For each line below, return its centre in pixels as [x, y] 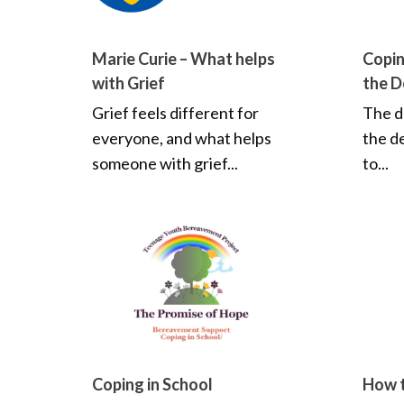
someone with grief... [165, 163]
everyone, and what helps [182, 138]
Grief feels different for [175, 112]
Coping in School [152, 384]
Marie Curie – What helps [184, 58]
